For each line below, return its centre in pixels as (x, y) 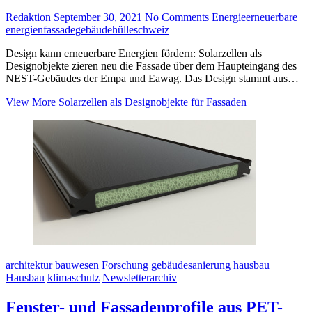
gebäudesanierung (191, 265)
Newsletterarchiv (140, 277)
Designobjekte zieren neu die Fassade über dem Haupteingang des (151, 65)
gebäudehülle (104, 29)
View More (31, 102)
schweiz (151, 29)
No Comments (177, 17)
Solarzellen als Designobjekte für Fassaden (151, 102)
